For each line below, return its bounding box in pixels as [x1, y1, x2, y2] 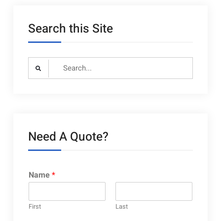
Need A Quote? [28, 128, 109, 146]
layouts [75, 2, 100, 13]
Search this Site [28, 20, 113, 37]
